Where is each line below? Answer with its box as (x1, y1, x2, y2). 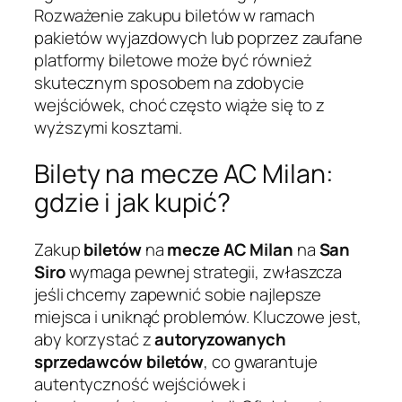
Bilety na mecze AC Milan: (34, 156, 334, 192)
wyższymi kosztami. (34, 115, 183, 139)
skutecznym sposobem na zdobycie (34, 70, 304, 94)
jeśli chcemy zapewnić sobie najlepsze (34, 283, 322, 307)
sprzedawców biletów (34, 350, 205, 374)
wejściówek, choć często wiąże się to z (34, 92, 326, 117)
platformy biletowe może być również (34, 48, 312, 72)
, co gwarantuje (204, 350, 318, 374)
